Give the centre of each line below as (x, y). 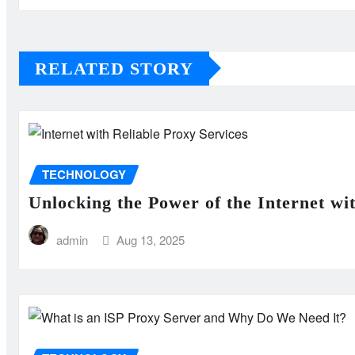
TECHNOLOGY (84, 174)
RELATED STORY (114, 68)
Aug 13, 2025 (151, 240)
